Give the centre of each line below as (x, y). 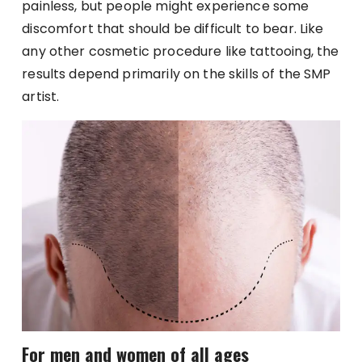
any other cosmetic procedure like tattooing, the (181, 51)
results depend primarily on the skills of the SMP (177, 74)
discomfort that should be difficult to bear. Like (173, 28)
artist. (41, 96)
